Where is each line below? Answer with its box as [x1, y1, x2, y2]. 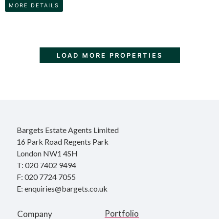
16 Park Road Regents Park [17, 136, 109, 146]
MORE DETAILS [9, 1, 59, 9]
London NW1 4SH [17, 148, 78, 158]
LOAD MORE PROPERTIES [56, 51, 163, 59]
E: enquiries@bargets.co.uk [17, 183, 109, 193]
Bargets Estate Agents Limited [17, 125, 119, 134]
